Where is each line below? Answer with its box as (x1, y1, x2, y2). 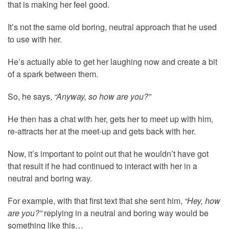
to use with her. (8, 33, 62, 45)
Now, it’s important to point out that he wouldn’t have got (8, 148, 209, 160)
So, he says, (8, 90, 54, 103)
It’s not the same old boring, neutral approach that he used (8, 21, 217, 33)
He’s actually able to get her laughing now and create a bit (8, 56, 217, 68)
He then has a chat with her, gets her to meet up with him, (8, 113, 213, 125)
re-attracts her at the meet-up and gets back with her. (8, 125, 196, 138)
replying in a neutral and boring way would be (42, 207, 209, 219)
